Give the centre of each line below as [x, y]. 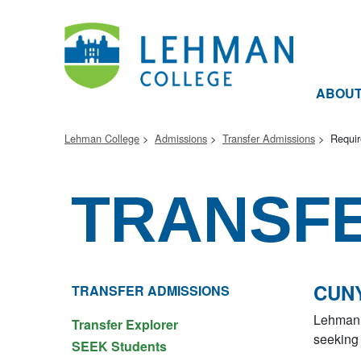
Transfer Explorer [125, 324]
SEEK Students [119, 346]
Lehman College [102, 138]
